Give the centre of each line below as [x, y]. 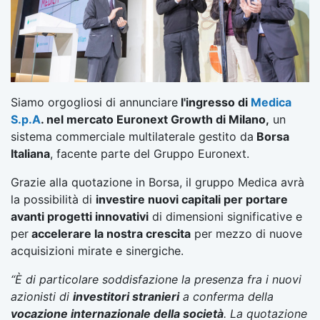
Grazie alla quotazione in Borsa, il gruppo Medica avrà [157, 182]
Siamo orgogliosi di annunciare [94, 102]
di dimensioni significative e [225, 216]
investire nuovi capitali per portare [192, 199]
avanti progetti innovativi [80, 216]
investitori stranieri [126, 296]
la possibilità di [53, 199]
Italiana [30, 153]
